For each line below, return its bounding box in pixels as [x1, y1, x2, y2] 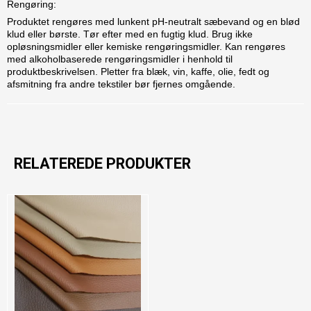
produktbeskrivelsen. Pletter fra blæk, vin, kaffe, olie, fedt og [7, 66, 269, 78]
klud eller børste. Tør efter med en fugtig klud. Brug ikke [7, 28, 253, 40]
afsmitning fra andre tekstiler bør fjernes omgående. [7, 78, 235, 90]
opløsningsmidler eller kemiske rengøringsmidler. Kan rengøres [7, 41, 285, 53]
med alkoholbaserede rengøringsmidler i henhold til [7, 53, 233, 65]
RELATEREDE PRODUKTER [14, 155, 191, 173]
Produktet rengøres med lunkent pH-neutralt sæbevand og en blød [7, 16, 300, 28]
